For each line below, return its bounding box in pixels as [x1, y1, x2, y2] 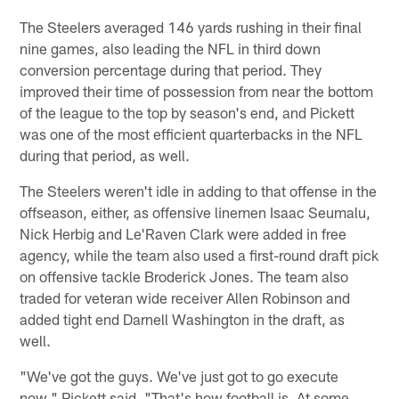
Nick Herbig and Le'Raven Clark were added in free [20, 224, 347, 243]
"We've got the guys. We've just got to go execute [20, 367, 339, 386]
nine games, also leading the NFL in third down [20, 39, 322, 58]
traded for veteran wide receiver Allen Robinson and [20, 289, 351, 307]
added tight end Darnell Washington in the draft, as [20, 310, 346, 329]
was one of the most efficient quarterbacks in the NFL [20, 125, 363, 143]
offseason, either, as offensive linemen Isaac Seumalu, [20, 203, 371, 222]
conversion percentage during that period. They [20, 61, 322, 79]
